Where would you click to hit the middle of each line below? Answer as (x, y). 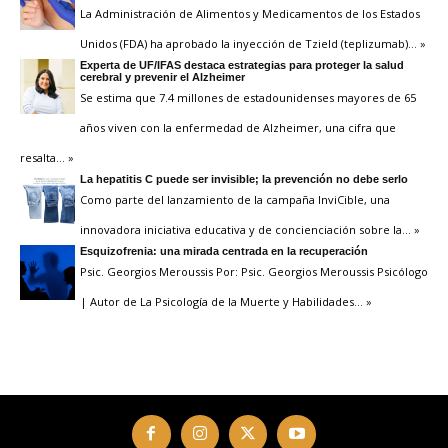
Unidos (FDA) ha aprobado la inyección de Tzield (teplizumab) (244, 43)
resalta (38, 157)
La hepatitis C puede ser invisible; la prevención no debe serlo (244, 178)
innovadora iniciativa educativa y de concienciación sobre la (241, 229)
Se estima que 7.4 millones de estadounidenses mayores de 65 (248, 97)
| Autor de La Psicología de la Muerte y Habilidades (217, 301)
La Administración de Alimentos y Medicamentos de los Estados (250, 13)
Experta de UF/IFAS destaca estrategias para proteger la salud (242, 64)
